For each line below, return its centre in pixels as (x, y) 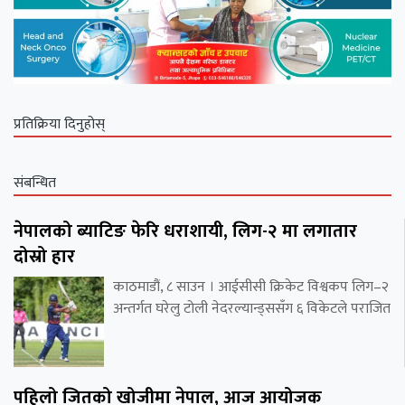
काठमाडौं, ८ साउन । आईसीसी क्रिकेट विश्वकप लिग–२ (251, 287)
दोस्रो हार (44, 257)
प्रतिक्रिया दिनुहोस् (59, 125)
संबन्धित (35, 184)
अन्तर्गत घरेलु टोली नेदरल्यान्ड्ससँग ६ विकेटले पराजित (252, 309)
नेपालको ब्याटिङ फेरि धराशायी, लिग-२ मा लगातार (185, 232)
